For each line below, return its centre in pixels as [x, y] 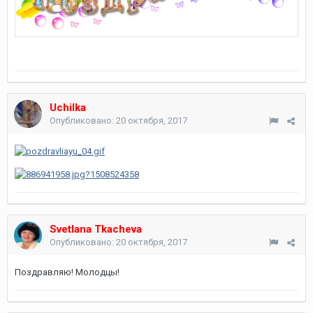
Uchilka [68, 108]
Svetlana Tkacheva [96, 229]
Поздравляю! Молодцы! [67, 272]
